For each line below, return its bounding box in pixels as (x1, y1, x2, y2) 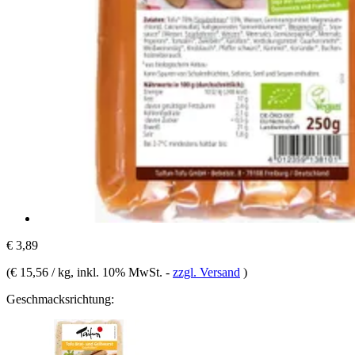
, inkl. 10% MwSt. (71, 265, 166, 279)
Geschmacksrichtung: (6, 292, 114, 306)
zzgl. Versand (173, 265, 240, 279)
